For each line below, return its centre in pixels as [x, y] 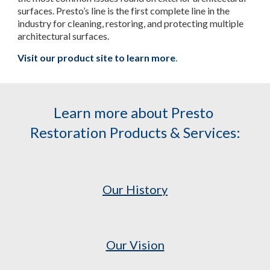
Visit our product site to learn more [97, 58]
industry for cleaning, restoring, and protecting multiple [131, 23]
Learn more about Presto [133, 112]
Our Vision [135, 245]
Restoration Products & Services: [135, 132]
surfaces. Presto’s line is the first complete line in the [124, 10]
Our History [135, 189]
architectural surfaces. [64, 36]
